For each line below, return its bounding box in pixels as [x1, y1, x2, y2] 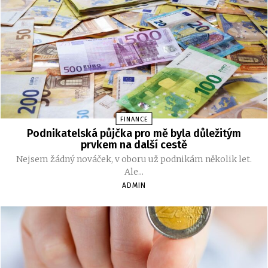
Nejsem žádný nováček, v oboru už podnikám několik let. [16, 154, 252, 165]
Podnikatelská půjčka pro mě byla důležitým [27, 127, 241, 141]
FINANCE [120, 115, 148, 124]
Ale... [124, 166, 144, 178]
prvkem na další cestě [81, 138, 187, 152]
